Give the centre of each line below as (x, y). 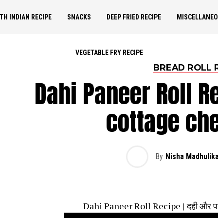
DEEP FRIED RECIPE (134, 17)
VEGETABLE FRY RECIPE (109, 53)
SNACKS (79, 17)
